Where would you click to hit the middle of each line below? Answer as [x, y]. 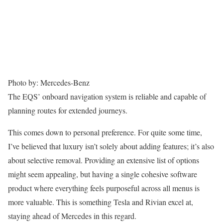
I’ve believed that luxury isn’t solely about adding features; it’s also [111, 146]
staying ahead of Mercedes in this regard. [72, 216]
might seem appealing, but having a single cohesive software [103, 174]
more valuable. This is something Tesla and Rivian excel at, [101, 202]
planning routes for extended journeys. [68, 111]
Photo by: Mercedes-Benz [49, 83]
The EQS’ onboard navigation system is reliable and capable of [107, 97]
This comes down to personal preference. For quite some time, [105, 132]
